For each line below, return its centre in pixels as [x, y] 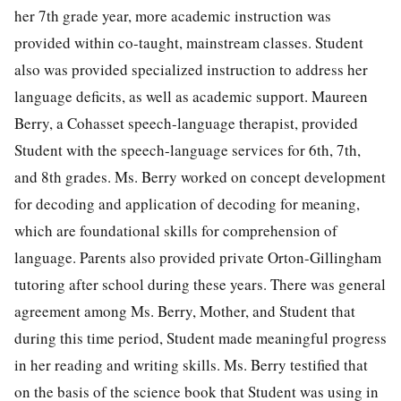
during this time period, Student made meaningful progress [200, 337]
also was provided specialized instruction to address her [191, 69]
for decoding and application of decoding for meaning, [187, 203]
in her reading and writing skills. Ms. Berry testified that [191, 364]
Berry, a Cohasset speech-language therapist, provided [186, 123]
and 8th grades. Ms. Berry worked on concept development [200, 176]
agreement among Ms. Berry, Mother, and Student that [185, 311]
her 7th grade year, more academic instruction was [173, 15]
